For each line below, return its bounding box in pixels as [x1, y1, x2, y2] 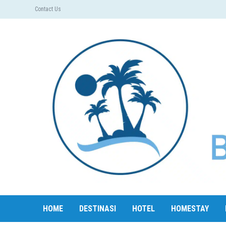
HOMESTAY [171, 204, 209, 213]
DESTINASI [79, 204, 116, 213]
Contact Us [35, 6, 61, 13]
